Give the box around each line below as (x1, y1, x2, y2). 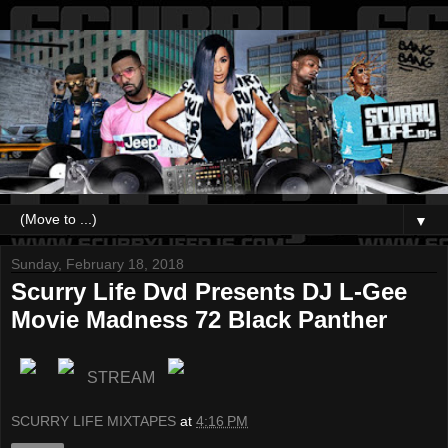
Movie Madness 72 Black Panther (11, 305, 387, 333)
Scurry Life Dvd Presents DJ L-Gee (11, 277, 407, 305)
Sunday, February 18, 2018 (11, 255, 184, 272)
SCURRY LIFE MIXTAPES (11, 412, 176, 429)
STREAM (87, 369, 155, 387)
